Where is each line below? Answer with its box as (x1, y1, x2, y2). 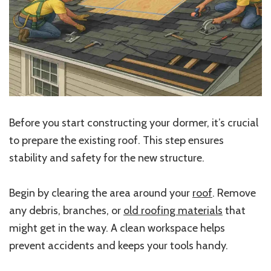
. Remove (212, 186, 256, 200)
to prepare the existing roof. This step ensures (9, 134, 224, 148)
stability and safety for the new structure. (9, 151, 204, 165)
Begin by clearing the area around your (9, 186, 192, 200)
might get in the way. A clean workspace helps (9, 221, 225, 235)
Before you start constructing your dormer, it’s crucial (9, 116, 258, 130)
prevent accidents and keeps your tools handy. (9, 239, 228, 253)
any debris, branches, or (9, 204, 123, 218)
